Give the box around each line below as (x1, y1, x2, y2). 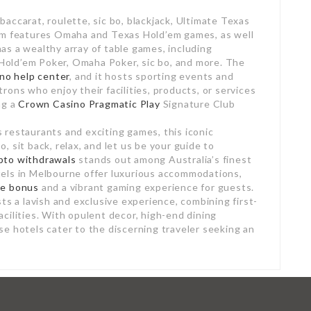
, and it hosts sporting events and (69, 70, 234, 83)
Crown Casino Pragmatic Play (18, 98, 160, 110)
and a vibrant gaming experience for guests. (39, 181, 255, 194)
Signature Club (160, 98, 235, 110)
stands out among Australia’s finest (76, 153, 252, 166)
